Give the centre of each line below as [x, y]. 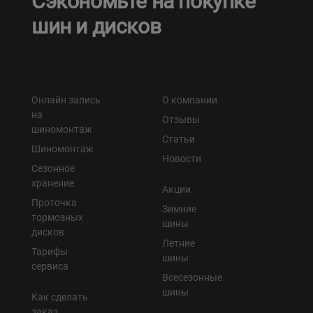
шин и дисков [96, 27]
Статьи [179, 139]
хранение [53, 183]
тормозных [57, 218]
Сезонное [53, 169]
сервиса [50, 267]
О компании [190, 100]
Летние [179, 243]
